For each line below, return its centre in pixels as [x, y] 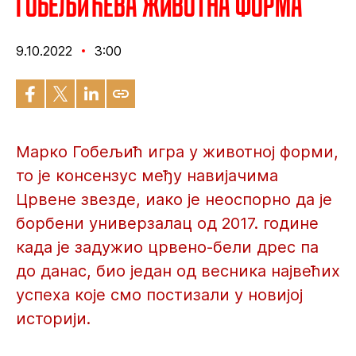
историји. [53, 319]
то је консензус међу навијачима [147, 176]
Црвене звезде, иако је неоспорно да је [174, 199]
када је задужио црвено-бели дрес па [167, 247]
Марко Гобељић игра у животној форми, [177, 152]
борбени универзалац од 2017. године [167, 223]
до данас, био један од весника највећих [178, 271]
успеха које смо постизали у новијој [159, 295]
